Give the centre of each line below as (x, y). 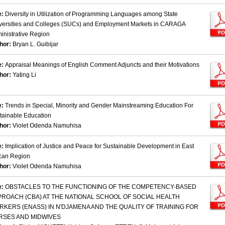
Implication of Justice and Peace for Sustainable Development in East (99, 146)
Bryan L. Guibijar (35, 44)
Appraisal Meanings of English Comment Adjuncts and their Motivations (102, 65)
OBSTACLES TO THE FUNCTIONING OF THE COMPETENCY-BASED (101, 187)
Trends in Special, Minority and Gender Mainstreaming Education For (99, 106)
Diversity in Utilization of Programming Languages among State (91, 14)
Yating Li (24, 75)
